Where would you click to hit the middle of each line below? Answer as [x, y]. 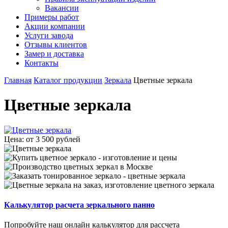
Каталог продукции [68, 80]
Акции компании [55, 26]
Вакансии [62, 8]
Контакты [41, 63]
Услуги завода [49, 35]
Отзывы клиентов [56, 45]
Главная [18, 80]
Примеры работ [52, 17]
